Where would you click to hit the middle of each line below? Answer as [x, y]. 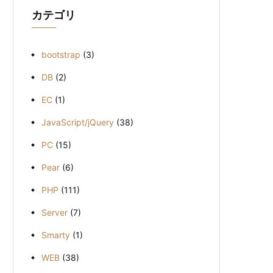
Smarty [56, 235]
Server [55, 212]
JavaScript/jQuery [78, 122]
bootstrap [61, 54]
